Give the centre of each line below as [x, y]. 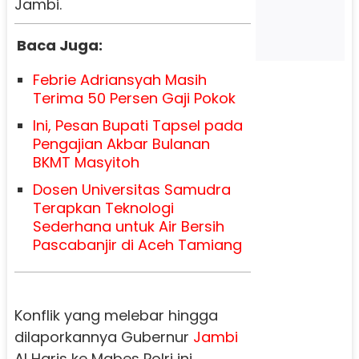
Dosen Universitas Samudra [131, 189]
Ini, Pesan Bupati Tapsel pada [137, 125]
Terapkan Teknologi [103, 208]
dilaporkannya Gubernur [103, 337]
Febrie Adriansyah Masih [119, 79]
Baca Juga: [59, 45]
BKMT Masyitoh [86, 162]
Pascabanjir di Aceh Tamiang [137, 244]
